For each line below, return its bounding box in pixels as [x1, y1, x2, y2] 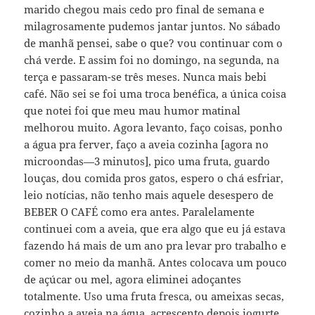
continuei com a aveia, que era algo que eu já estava [24, 221, 286, 236]
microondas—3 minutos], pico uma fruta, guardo [24, 153, 271, 168]
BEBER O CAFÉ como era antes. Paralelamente [24, 204, 255, 219]
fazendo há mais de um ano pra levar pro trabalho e [24, 238, 287, 252]
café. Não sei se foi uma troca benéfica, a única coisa [24, 86, 287, 101]
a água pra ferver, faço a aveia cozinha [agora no [24, 136, 269, 151]
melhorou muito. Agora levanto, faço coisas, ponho [24, 120, 283, 134]
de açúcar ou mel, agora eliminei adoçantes [24, 271, 242, 286]
